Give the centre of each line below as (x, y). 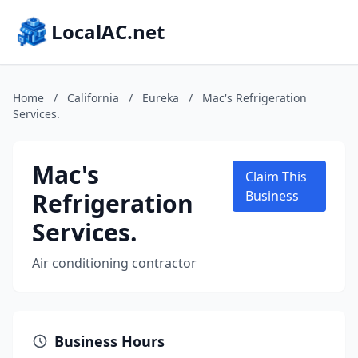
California (93, 98)
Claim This (276, 177)
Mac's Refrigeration (255, 98)
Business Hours (109, 341)
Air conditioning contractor (114, 263)
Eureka (161, 98)
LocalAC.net (108, 32)
